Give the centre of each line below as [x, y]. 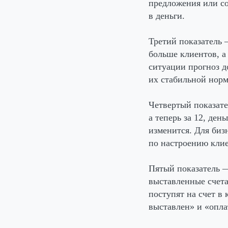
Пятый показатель [184, 168]
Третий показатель [185, 41]
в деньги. [167, 16]
